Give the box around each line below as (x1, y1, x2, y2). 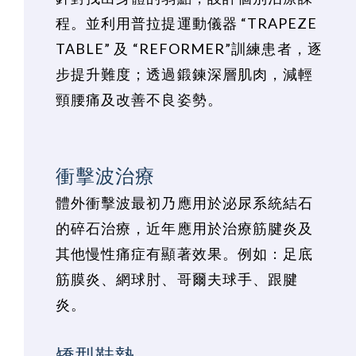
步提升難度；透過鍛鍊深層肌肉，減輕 (56, 65, 314, 83)
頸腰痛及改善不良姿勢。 (56, 91, 222, 109)
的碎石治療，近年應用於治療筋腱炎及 (56, 219, 314, 238)
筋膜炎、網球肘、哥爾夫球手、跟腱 (56, 270, 299, 288)
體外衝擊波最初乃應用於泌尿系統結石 (56, 194, 314, 212)
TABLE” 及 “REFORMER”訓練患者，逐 (56, 40, 323, 58)
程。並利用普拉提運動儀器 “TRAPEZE (56, 14, 318, 33)
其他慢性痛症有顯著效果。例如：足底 (56, 245, 314, 263)
